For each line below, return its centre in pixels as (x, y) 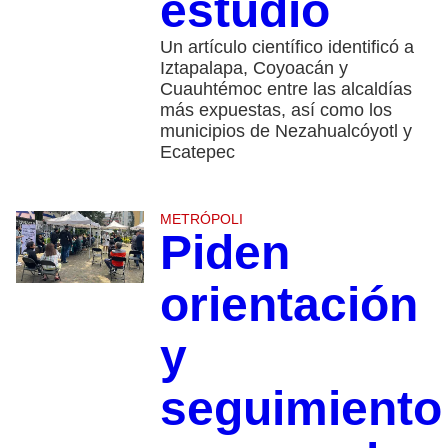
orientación (288, 305)
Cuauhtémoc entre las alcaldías (285, 89)
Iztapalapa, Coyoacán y (253, 68)
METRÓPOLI (201, 219)
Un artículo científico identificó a (286, 47)
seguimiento (300, 409)
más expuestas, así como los (275, 110)
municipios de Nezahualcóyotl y (285, 131)
